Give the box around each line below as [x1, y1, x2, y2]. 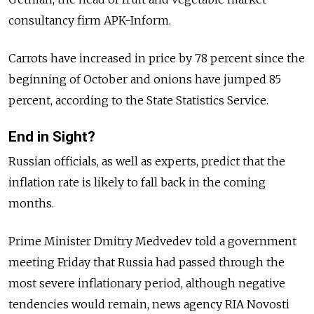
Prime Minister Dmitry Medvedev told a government [8, 234, 296, 249]
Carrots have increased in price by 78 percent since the [8, 51, 305, 66]
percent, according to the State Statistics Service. [8, 93, 268, 108]
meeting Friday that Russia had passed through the [8, 255, 285, 270]
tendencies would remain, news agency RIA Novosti [8, 297, 289, 312]
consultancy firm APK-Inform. [8, 13, 171, 28]
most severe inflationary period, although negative [8, 276, 285, 291]
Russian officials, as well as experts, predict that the [8, 154, 285, 169]
